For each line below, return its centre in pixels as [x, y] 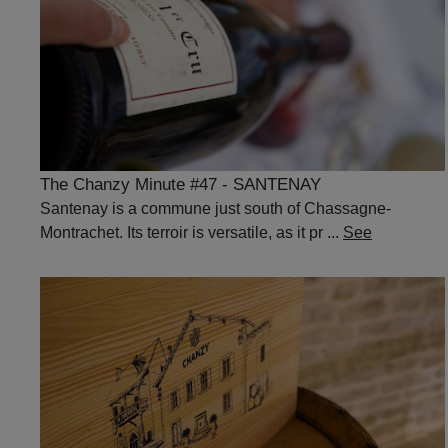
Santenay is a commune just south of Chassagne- [215, 208]
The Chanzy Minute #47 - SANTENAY [180, 184]
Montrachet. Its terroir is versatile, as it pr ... [191, 232]
